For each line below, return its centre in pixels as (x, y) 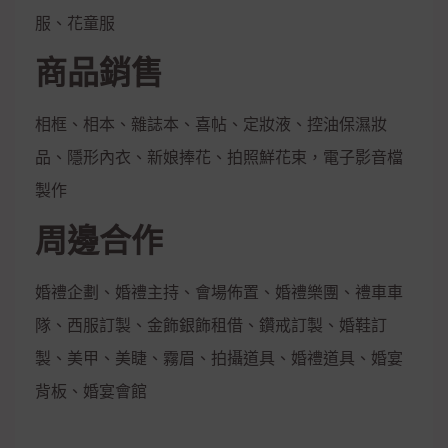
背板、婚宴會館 (91, 391)
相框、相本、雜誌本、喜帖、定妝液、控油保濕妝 (211, 125)
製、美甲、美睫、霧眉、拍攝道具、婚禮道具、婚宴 (219, 358)
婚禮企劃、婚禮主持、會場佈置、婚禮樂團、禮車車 (219, 292)
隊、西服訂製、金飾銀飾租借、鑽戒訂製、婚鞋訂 (211, 325)
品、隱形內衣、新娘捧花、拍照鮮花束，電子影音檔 (219, 158)
